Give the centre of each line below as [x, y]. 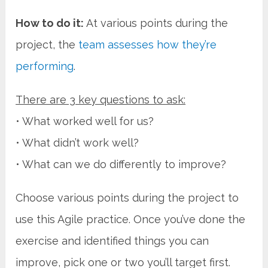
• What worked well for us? [85, 121]
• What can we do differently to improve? [121, 164]
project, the [47, 44]
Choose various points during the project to [127, 197]
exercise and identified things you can [112, 240]
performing [45, 66]
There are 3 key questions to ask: [101, 99]
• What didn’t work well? [77, 142]
